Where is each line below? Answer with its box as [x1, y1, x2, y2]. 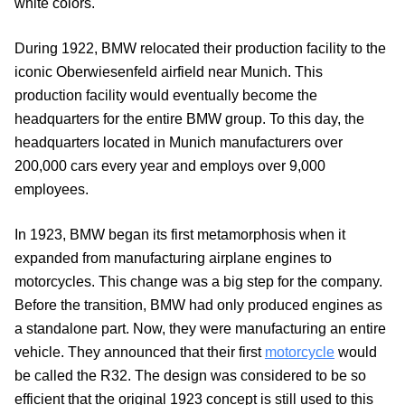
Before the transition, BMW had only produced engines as [14, 297, 382, 314]
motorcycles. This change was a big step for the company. [14, 274, 382, 290]
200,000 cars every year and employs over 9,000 [14, 158, 325, 174]
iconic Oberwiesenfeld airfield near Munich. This [14, 64, 323, 80]
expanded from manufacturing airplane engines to [14, 250, 332, 267]
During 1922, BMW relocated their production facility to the [14, 41, 386, 57]
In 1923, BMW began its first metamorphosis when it [14, 227, 345, 243]
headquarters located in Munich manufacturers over [14, 135, 343, 151]
